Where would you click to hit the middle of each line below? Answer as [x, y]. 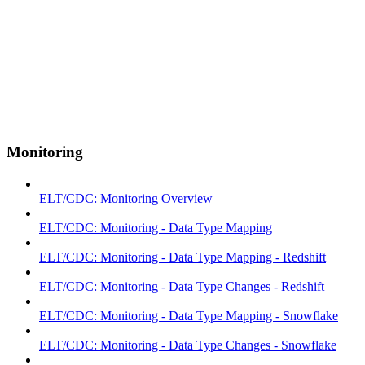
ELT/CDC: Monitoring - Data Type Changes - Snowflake [188, 345]
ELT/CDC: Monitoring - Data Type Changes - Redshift [182, 286]
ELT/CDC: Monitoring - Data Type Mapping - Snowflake [189, 316]
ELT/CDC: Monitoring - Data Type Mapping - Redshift [182, 257]
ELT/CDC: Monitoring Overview [126, 198]
